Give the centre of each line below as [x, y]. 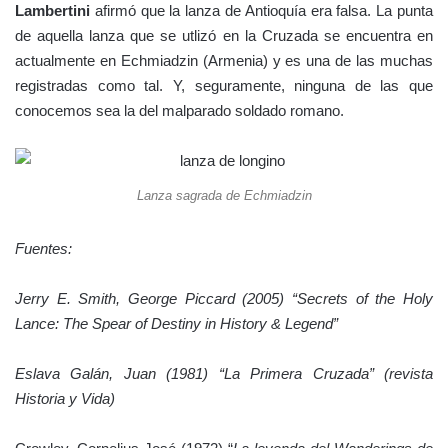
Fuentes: [43, 248]
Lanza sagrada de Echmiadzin [224, 195]
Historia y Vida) [65, 398]
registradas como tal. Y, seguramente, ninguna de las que [224, 85]
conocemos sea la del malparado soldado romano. [179, 110]
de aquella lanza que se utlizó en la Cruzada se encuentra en [224, 35]
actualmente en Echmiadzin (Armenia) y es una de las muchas [224, 60]
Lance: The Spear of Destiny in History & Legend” [176, 323]
